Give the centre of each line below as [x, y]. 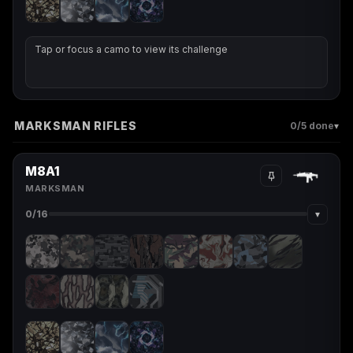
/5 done [316, 126]
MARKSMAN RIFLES [76, 125]
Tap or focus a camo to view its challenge [131, 49]
